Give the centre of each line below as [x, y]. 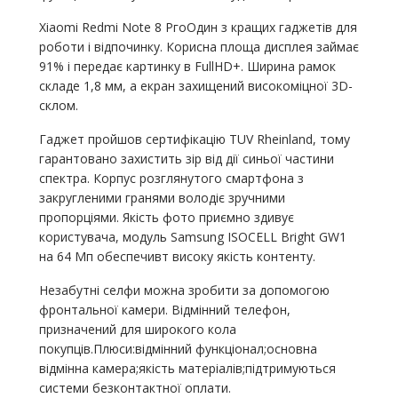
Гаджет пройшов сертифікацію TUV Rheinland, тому [194, 139]
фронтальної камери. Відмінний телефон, [164, 309]
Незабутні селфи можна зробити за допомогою [184, 290]
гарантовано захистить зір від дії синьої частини [186, 158]
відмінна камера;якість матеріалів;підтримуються [187, 368]
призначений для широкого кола [137, 329]
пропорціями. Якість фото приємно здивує [166, 217]
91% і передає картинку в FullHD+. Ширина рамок [187, 66]
